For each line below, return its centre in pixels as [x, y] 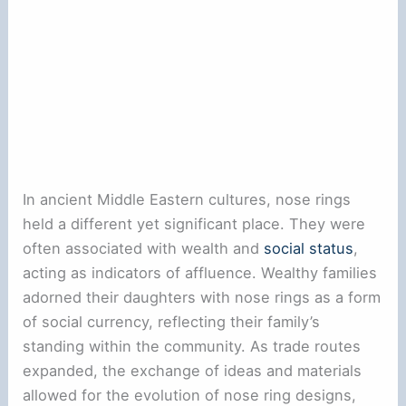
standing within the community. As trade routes [192, 347]
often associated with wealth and [144, 249]
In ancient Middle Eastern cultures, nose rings [187, 200]
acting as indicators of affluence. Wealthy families [200, 273]
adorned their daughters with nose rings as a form [202, 298]
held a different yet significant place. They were [194, 224]
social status [309, 249]
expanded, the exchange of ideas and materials [193, 371]
